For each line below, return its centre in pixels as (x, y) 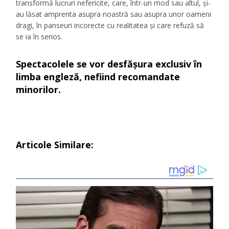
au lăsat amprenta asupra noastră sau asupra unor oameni (114, 14)
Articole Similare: (55, 145)
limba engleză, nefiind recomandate (98, 77)
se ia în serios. (39, 37)
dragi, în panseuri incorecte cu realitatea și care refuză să (110, 26)
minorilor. (39, 90)
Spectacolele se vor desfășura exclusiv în (109, 64)
